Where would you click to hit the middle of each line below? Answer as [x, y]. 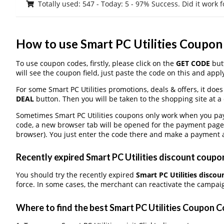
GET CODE [193, 63]
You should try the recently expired [76, 175]
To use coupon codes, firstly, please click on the [96, 63]
